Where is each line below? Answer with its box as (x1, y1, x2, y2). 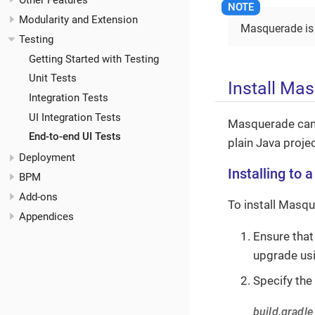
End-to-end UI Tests (28, 130, 121, 143)
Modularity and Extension (19, 13, 138, 27)
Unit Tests (28, 72, 77, 85)
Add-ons (19, 190, 58, 203)
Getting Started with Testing (28, 52, 159, 65)
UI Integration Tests (28, 110, 121, 124)
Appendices (19, 210, 74, 223)
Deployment (19, 151, 75, 165)
